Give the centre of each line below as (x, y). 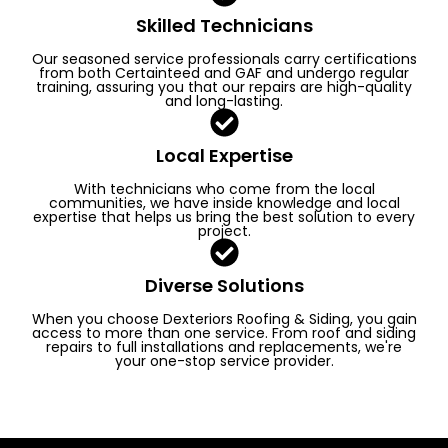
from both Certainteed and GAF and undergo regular (224, 72)
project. (224, 230)
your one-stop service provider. (224, 360)
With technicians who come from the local (224, 188)
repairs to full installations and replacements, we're (224, 346)
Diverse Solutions (224, 285)
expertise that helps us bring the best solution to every (224, 216)
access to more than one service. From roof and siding (224, 332)
